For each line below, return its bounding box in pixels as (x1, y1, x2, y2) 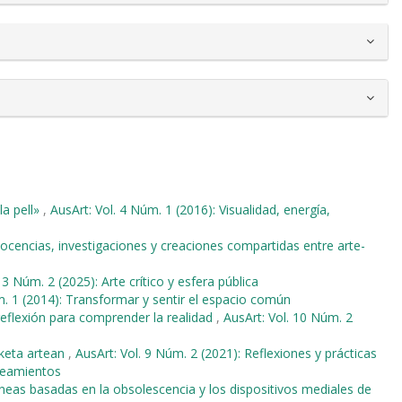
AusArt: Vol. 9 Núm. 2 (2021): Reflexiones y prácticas (75, 344, 377, 362)
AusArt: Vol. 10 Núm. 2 (223, 308, 353, 326)
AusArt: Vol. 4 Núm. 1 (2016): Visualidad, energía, (50, 200, 330, 218)
